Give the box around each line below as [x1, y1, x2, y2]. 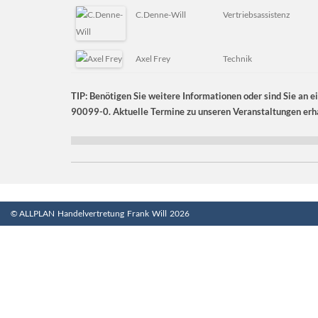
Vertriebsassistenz [223, 9, 290, 21]
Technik [223, 53, 252, 65]
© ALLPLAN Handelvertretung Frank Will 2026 [11, 207, 190, 219]
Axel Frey [136, 53, 170, 65]
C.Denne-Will [136, 9, 186, 21]
